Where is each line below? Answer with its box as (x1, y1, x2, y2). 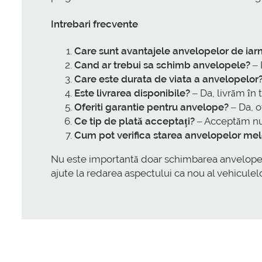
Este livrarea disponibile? (74, 87, 190, 99)
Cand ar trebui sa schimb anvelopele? (74, 59, 250, 71)
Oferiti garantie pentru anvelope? (74, 101, 229, 113)
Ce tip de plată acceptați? (74, 115, 195, 127)
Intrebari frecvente (51, 18, 138, 30)
